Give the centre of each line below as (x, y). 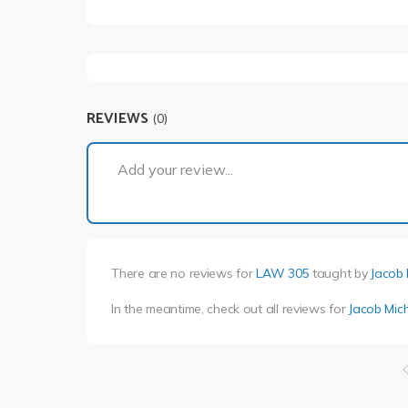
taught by (340, 273)
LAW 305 (283, 273)
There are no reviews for (184, 273)
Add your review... (175, 169)
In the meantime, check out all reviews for (230, 308)
